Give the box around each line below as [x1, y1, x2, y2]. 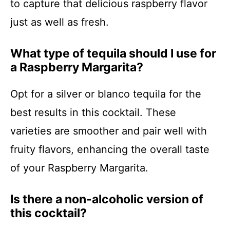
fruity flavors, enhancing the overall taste [10, 143, 209, 156]
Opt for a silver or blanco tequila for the [10, 88, 201, 101]
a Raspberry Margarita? [10, 60, 143, 75]
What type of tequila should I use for [10, 46, 216, 61]
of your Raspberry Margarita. [10, 162, 148, 175]
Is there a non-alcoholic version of [10, 192, 203, 207]
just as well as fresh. [10, 16, 109, 29]
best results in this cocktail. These [10, 106, 176, 119]
